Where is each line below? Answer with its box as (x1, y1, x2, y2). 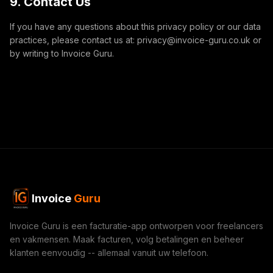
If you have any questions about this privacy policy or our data (10, 21, 261, 32)
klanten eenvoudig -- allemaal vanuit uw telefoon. (10, 247, 208, 258)
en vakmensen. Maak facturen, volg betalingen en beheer (10, 234, 244, 244)
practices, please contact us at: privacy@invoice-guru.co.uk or (10, 35, 261, 45)
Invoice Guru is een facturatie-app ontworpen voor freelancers (10, 221, 263, 231)
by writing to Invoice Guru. (10, 48, 114, 58)
